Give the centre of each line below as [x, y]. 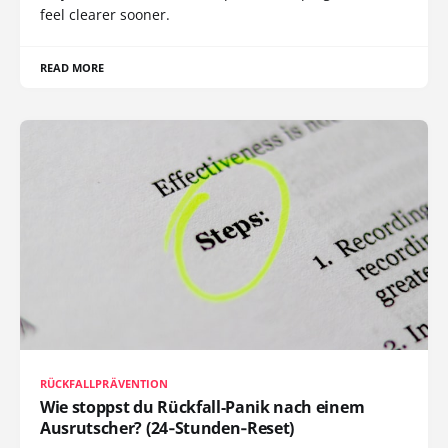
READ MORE [72, 68]
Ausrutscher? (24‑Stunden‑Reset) [167, 427]
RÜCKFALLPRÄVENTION [104, 383]
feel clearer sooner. [105, 15]
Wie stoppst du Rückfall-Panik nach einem [202, 406]
